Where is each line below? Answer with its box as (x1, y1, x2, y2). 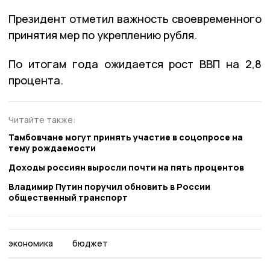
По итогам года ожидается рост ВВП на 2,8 (8, 57, 262, 72)
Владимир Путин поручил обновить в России (8, 180, 210, 192)
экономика (8, 237, 53, 249)
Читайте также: (8, 114, 76, 126)
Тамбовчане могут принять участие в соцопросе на (8, 131, 243, 143)
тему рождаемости (8, 142, 96, 154)
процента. (8, 73, 63, 88)
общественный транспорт (8, 191, 128, 203)
